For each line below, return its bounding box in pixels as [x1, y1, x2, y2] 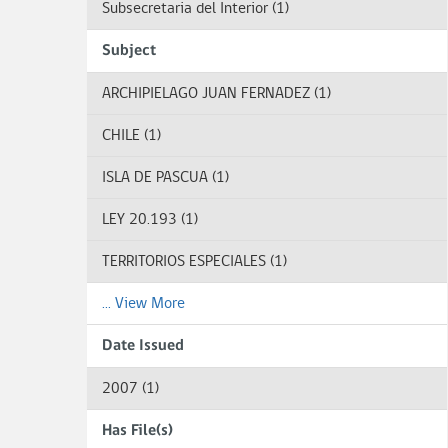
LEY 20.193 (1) [102, 212, 198, 228]
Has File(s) [102, 423, 173, 439]
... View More [102, 296, 185, 312]
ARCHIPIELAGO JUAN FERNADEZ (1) [102, 86, 331, 102]
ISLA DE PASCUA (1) [102, 170, 229, 186]
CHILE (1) [102, 128, 161, 144]
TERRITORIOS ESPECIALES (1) [102, 254, 287, 270]
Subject [102, 43, 156, 59]
